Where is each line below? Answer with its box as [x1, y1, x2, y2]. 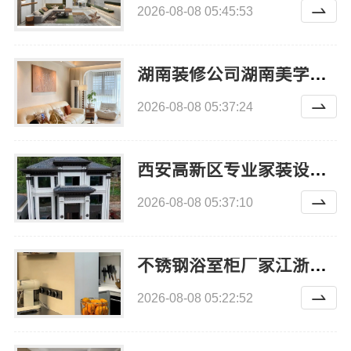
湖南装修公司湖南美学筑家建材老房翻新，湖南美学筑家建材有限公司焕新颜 [309, 64, 327, 84]
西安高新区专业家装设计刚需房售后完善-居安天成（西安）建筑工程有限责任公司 [309, 160, 327, 179]
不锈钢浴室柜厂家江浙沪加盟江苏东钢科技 [309, 255, 327, 275]
